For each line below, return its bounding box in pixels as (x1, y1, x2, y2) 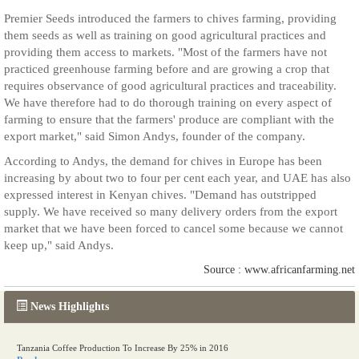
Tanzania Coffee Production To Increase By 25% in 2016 (17, 343, 228, 353)
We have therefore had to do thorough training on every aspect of (4, 96, 332, 109)
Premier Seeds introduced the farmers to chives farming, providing (4, 12, 337, 25)
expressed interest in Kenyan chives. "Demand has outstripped (4, 188, 317, 201)
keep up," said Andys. (4, 239, 114, 252)
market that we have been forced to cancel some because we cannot (4, 222, 343, 235)
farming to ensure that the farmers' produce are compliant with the (4, 113, 334, 126)
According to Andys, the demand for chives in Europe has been (4, 155, 322, 167)
